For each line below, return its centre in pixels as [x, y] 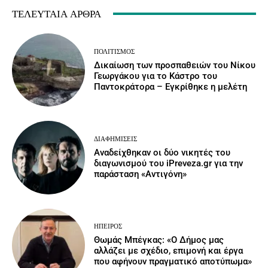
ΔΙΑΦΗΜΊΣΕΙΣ [116, 139]
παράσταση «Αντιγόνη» [141, 174]
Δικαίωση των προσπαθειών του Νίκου [175, 65]
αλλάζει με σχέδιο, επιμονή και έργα [169, 251]
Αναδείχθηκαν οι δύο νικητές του [162, 153]
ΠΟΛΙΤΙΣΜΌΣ [115, 51]
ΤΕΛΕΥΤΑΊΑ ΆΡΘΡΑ [57, 13]
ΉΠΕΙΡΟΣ [108, 227]
